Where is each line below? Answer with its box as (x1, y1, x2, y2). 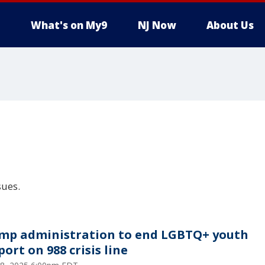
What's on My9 (31, 18, 107, 32)
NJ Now (138, 18, 176, 32)
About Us (206, 18, 254, 32)
